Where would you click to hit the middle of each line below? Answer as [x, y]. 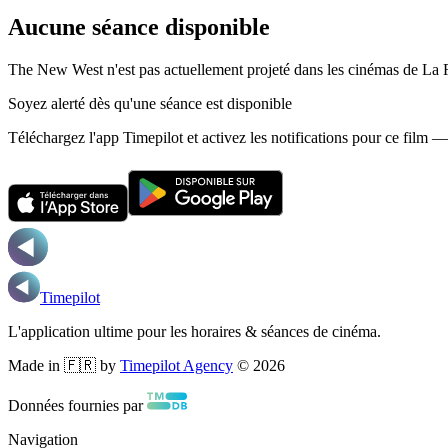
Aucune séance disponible [139, 26]
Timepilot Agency [176, 365]
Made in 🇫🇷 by [62, 365]
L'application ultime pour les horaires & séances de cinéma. [194, 331]
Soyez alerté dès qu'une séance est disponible [150, 103]
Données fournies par [75, 405]
